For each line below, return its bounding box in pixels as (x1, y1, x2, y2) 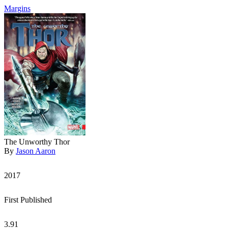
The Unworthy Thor (4, 137, 70, 146)
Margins (4, 4, 31, 13)
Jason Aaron (16, 147, 55, 155)
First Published (4, 195, 52, 204)
